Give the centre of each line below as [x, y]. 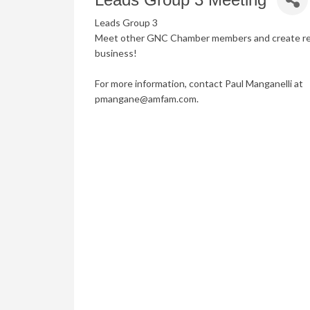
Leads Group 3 [126, 22]
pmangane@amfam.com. [147, 99]
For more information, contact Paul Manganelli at [199, 83]
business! [116, 53]
